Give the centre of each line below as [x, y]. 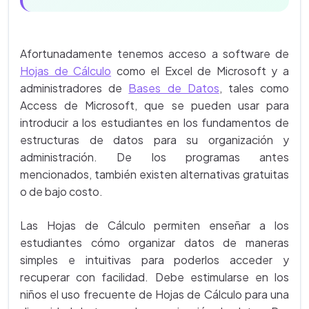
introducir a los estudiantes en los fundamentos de [154, 122]
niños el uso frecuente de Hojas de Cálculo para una [154, 294]
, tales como [254, 88]
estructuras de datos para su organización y [154, 140]
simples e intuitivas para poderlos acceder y [154, 260]
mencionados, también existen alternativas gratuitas [154, 174]
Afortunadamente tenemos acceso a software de [154, 53]
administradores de [74, 88]
